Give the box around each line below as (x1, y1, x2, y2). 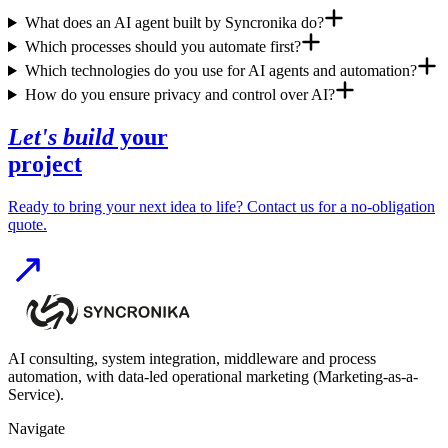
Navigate (8, 419, 65, 437)
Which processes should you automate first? (24, 38, 301, 56)
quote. (8, 215, 47, 233)
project (8, 150, 82, 177)
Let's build (8, 123, 114, 150)
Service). (8, 385, 64, 403)
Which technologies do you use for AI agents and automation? (24, 62, 417, 80)
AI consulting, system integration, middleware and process (8, 349, 376, 367)
